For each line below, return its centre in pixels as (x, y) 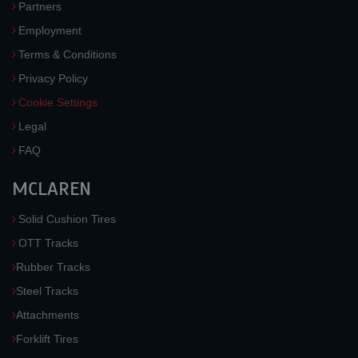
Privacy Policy (53, 78)
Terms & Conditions (68, 54)
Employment (50, 30)
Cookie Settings (58, 102)
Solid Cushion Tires (67, 219)
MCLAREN (52, 189)
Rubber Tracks (53, 267)
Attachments (48, 315)
